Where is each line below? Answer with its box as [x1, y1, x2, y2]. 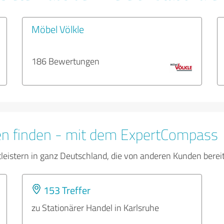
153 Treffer [41, 183, 90, 197]
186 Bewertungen [31, 55, 99, 67]
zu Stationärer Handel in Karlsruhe [31, 201, 159, 213]
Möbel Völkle [31, 22, 84, 36]
